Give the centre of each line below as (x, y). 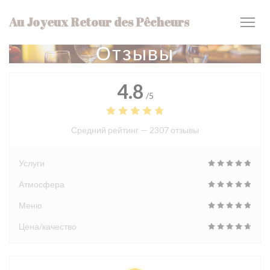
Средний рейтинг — (110, 130)
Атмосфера (42, 184)
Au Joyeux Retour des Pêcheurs (99, 22)
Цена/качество (48, 226)
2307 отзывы (174, 130)
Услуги (32, 163)
